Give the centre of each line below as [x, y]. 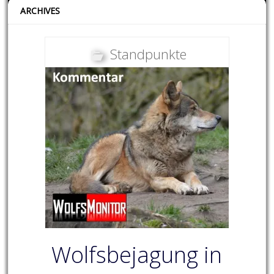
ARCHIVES [40, 11]
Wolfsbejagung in [137, 255]
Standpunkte [148, 54]
